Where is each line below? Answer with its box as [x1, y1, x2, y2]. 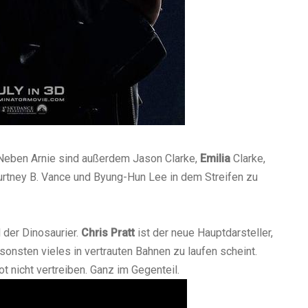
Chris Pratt [81, 225, 135, 239]
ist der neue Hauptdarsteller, [135, 225, 273, 239]
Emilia [200, 151, 230, 165]
